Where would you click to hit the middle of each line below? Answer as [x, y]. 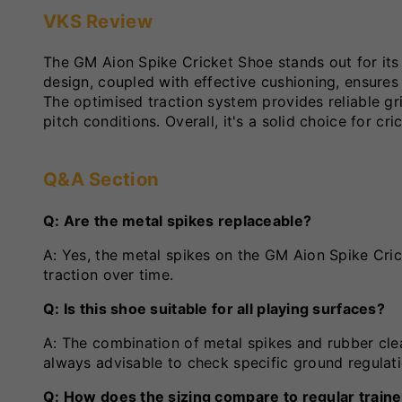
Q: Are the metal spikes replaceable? [178, 220]
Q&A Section [101, 179]
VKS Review [98, 22]
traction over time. [109, 274]
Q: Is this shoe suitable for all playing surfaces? [214, 308]
